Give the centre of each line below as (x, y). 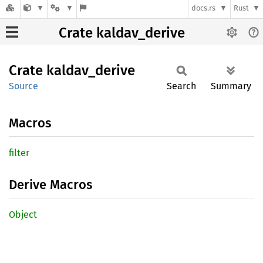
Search (181, 86)
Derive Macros (50, 185)
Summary (231, 86)
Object (23, 215)
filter (19, 153)
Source (23, 86)
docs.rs (204, 8)
